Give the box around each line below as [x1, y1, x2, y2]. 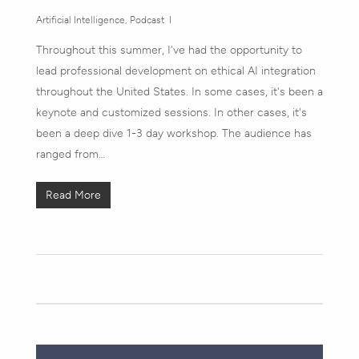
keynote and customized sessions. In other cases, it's [35, 105, 307, 119]
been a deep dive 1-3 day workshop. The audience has [35, 126, 312, 140]
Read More [45, 188, 101, 202]
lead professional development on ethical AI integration [35, 63, 316, 78]
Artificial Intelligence [35, 14, 125, 26]
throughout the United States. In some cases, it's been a [35, 84, 323, 99]
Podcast [129, 14, 164, 26]
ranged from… [35, 147, 105, 161]
